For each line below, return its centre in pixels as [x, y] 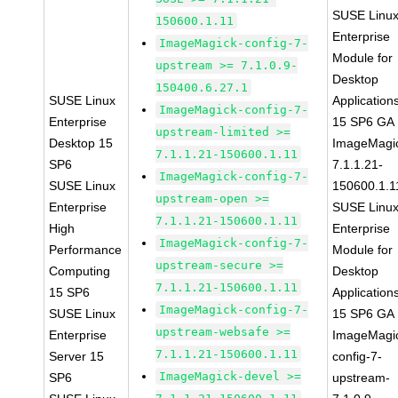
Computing [80, 271]
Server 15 [77, 356]
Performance [86, 250]
